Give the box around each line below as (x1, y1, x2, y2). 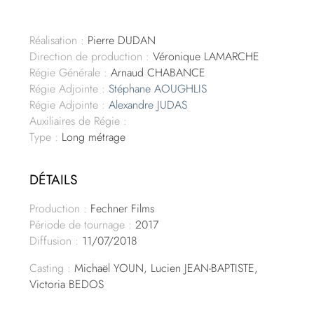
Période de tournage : (29, 217, 132, 233)
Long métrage (58, 129, 126, 146)
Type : (29, 129, 59, 146)
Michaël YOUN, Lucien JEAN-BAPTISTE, (71, 260, 259, 277)
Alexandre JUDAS (109, 97, 188, 114)
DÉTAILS (29, 170, 78, 190)
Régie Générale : (29, 64, 108, 81)
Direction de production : (29, 48, 150, 65)
